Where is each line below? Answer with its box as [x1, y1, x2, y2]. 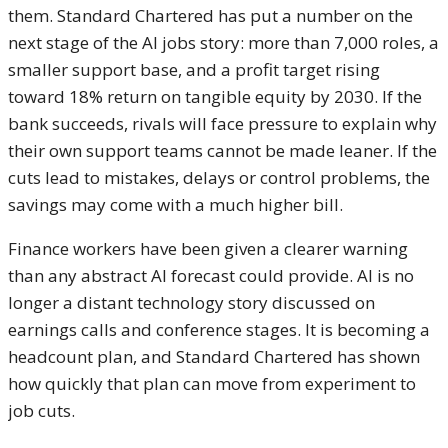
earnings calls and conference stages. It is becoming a [8, 318, 430, 342]
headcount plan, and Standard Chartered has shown [8, 345, 420, 369]
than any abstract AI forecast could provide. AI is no [8, 264, 414, 288]
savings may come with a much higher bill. [8, 193, 343, 217]
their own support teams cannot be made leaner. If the [8, 139, 437, 163]
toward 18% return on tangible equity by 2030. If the [8, 85, 422, 109]
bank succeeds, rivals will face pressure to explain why [8, 112, 437, 136]
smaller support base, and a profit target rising [8, 58, 380, 82]
